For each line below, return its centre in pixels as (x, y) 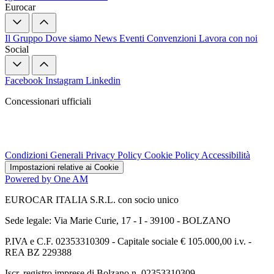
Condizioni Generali (45, 155)
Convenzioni (173, 38)
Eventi (133, 38)
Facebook (25, 80)
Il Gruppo (25, 38)
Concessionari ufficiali (48, 101)
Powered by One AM (46, 179)
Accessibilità (226, 155)
